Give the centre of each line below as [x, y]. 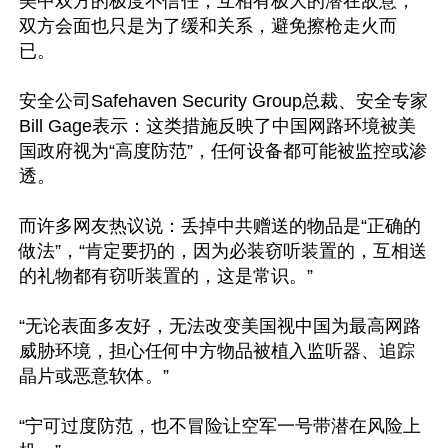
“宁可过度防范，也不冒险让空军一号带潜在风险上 [220, 426]
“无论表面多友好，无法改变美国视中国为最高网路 [220, 326]
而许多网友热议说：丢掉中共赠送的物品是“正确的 [220, 226]
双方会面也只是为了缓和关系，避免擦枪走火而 [208, 26]
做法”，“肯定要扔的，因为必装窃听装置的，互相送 [223, 251]
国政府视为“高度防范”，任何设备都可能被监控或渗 [223, 151]
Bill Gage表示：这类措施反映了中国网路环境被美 [217, 126]
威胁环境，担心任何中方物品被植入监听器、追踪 [217, 351]
